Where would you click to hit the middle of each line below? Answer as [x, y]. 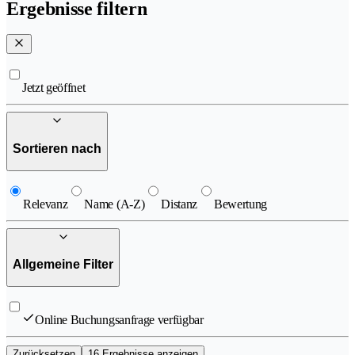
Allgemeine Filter [63, 265]
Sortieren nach [57, 148]
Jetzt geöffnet [54, 88]
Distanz [179, 204]
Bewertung [241, 204]
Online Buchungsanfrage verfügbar [119, 319]
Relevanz [46, 204]
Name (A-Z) [115, 204]
